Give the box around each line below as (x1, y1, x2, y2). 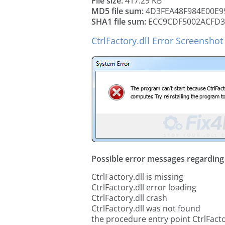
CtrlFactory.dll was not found (91, 203, 200, 214)
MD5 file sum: (91, 6, 144, 17)
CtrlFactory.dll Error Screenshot (91, 35, 223, 47)
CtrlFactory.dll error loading (91, 182, 196, 193)
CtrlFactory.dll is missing (91, 171, 183, 182)
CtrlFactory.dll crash (91, 192, 167, 203)
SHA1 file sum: (91, 16, 146, 27)
